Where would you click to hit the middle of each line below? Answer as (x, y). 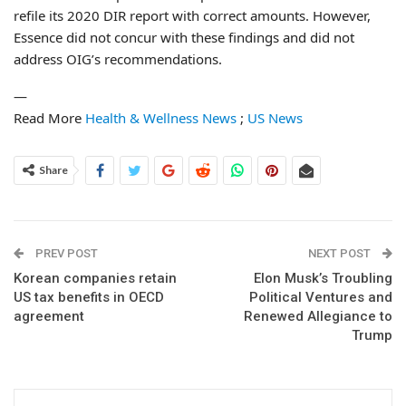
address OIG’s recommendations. (118, 58)
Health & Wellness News (161, 117)
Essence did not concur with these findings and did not (184, 37)
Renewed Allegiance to (318, 316)
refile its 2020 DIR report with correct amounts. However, (192, 15)
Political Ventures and (321, 297)
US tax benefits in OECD (89, 297)
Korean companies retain (95, 278)
